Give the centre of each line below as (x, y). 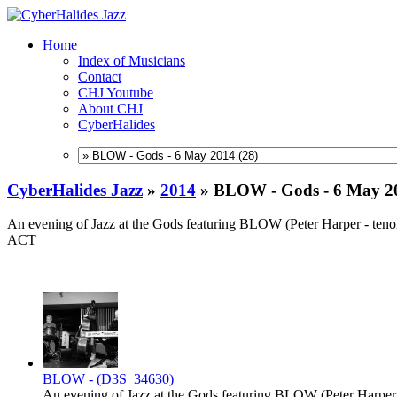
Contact (100, 77)
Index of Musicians (132, 61)
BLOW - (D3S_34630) (108, 379)
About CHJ (110, 109)
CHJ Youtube (116, 93)
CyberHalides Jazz (75, 190)
